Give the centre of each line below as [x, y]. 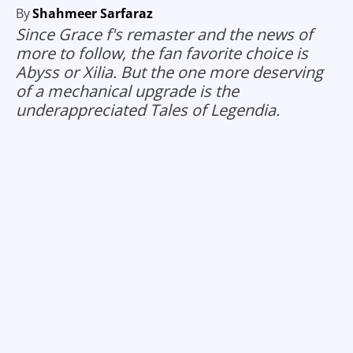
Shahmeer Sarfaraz [93, 14]
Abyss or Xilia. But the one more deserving [169, 72]
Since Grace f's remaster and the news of [164, 35]
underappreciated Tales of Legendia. [148, 110]
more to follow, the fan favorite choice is [162, 54]
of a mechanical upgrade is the [127, 91]
